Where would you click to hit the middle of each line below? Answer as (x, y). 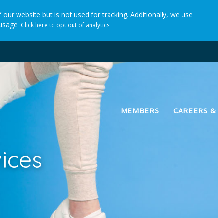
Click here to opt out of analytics (65, 25)
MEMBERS (140, 110)
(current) (175, 110)
